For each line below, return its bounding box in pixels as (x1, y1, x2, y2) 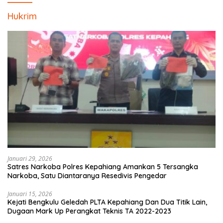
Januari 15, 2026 (7, 189, 52, 198)
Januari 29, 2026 (7, 154, 52, 163)
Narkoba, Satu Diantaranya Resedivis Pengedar (7, 171, 167, 180)
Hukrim (7, 10, 37, 22)
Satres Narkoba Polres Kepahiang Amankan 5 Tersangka (7, 162, 198, 171)
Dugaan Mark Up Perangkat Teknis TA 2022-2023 (7, 206, 171, 216)
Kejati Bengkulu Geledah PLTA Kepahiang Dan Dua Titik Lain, (7, 197, 207, 207)
